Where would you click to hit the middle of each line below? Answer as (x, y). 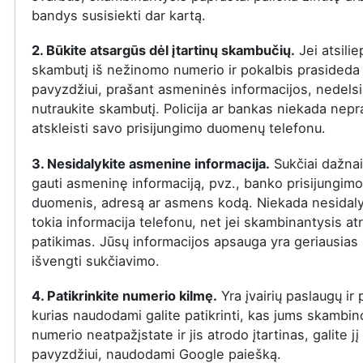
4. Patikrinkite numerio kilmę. (124, 295)
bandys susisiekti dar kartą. (118, 16)
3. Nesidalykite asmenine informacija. (150, 163)
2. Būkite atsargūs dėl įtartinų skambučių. (163, 51)
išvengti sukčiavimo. (95, 261)
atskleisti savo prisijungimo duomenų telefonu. (178, 128)
